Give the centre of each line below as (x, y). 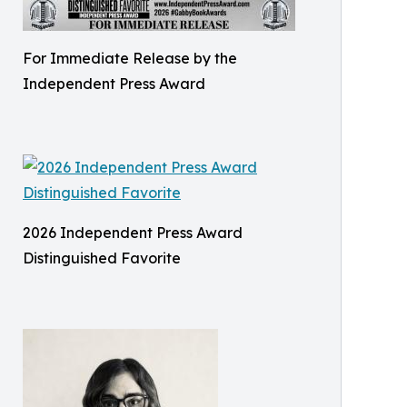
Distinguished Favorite (102, 258)
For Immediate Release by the (130, 59)
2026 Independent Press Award (133, 233)
